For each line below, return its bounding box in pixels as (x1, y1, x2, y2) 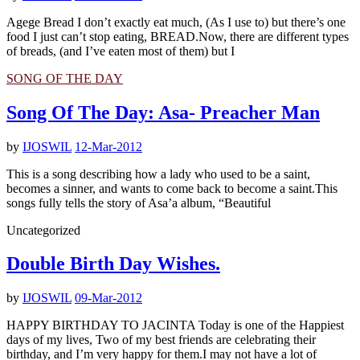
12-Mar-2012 (75, 139, 142, 153)
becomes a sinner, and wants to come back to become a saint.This (6, 181, 337, 195)
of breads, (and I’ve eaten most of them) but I (6, 43, 235, 58)
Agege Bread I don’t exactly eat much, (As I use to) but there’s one (6, 14, 346, 29)
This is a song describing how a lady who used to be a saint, (6, 166, 310, 181)
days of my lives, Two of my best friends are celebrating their (6, 333, 316, 347)
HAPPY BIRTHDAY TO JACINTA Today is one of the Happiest (6, 318, 344, 333)
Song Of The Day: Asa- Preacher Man (6, 101, 320, 123)
